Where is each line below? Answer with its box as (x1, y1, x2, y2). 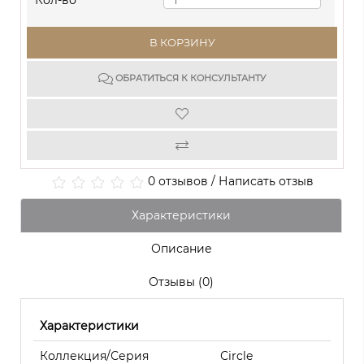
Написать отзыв (219, 174, 314, 189)
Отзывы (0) (149, 275, 214, 290)
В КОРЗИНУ (149, 36, 215, 49)
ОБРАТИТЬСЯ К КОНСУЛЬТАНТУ (113, 72, 266, 84)
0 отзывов (148, 174, 208, 189)
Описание (150, 241, 212, 257)
